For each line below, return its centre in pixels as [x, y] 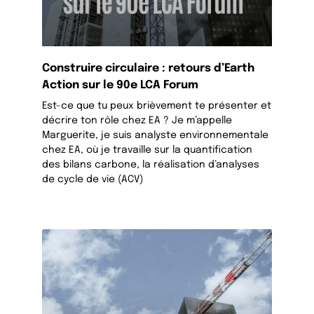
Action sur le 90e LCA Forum [121, 85]
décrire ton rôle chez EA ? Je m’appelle [137, 120]
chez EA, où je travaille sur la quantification [148, 150]
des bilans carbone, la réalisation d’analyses [151, 164]
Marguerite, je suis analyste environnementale [156, 135]
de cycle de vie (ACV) [93, 179]
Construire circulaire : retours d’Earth [149, 68]
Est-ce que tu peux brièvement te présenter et [157, 105]
